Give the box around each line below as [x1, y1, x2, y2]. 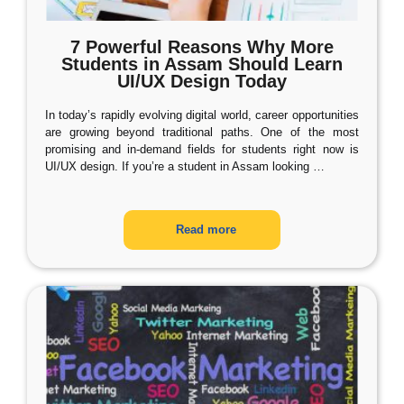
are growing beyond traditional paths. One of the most [45, 125, 359, 139]
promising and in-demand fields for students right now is [45, 142, 359, 156]
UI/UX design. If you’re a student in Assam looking [45, 160, 309, 173]
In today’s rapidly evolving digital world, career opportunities [45, 108, 359, 122]
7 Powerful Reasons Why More [69, 37, 334, 57]
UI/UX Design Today [116, 71, 287, 91]
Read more [176, 223, 237, 236]
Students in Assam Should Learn [60, 54, 343, 74]
